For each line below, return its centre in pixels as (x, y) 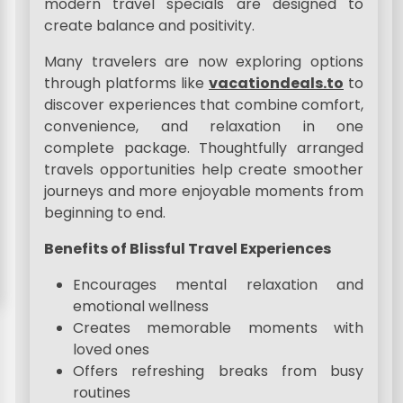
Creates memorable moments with (218, 328)
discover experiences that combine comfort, (204, 105)
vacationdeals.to (277, 83)
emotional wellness (141, 306)
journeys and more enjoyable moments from (204, 191)
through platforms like (127, 83)
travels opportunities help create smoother (204, 170)
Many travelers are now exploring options (204, 62)
